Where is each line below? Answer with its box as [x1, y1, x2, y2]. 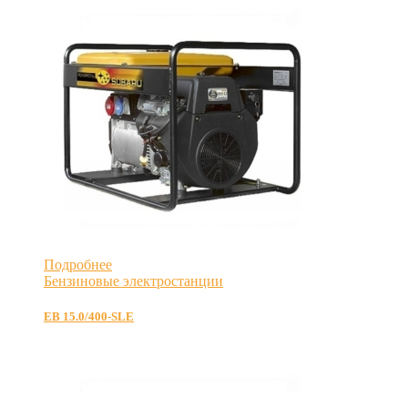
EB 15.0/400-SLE [44, 310, 134, 324]
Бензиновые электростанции [44, 273, 223, 290]
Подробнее [44, 257, 112, 273]
